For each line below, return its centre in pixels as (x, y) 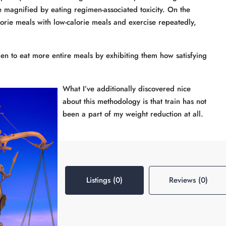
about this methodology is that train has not (134, 101)
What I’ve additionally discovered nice (127, 89)
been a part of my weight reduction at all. (133, 114)
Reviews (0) (188, 180)
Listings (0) (104, 180)
